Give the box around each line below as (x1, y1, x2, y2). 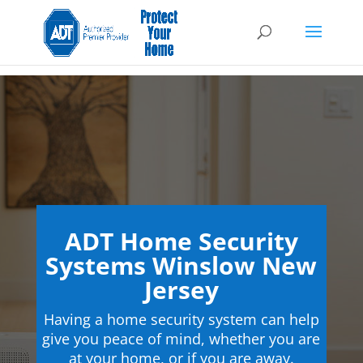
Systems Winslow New (45, 249, 318, 282)
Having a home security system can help (43, 310, 319, 329)
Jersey (143, 273, 219, 306)
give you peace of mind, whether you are (42, 329, 321, 348)
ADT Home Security (64, 224, 298, 258)
